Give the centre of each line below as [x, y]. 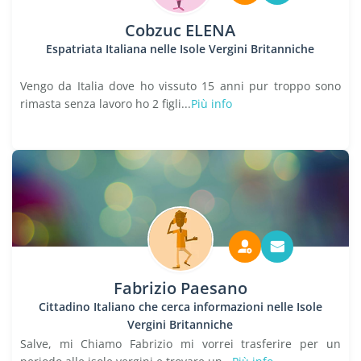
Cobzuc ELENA [180, 30]
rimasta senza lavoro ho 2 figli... [106, 104]
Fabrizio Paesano [180, 288]
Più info [212, 104]
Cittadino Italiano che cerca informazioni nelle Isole [180, 307]
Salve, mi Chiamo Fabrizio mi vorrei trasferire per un [180, 344]
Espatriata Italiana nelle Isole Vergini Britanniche [180, 49]
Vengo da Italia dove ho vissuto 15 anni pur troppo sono [180, 86]
